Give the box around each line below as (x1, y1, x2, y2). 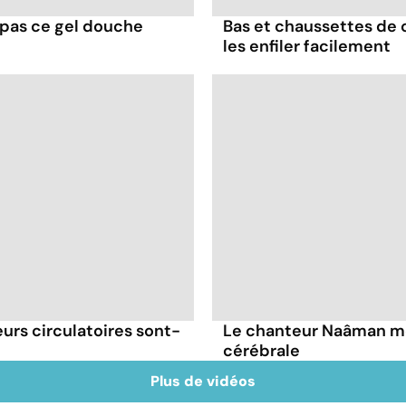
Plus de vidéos (150, 372, 256, 391)
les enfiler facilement (223, 35, 391, 58)
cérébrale (223, 340, 300, 362)
